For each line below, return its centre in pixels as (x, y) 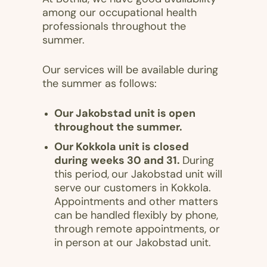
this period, (82, 175)
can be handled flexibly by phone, (136, 216)
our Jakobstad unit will (167, 175)
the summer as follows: (100, 84)
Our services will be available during (130, 71)
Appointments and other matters (136, 202)
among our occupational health (119, 13)
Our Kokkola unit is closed (122, 148)
